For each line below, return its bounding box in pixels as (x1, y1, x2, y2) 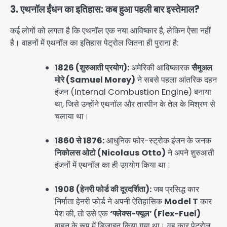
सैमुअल (192, 61, 212, 73)
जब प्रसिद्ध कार (152, 183, 199, 195)
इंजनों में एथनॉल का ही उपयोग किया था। (55, 159, 171, 171)
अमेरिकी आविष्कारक (129, 61, 192, 73)
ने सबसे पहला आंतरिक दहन (135, 73, 217, 86)
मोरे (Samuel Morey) (55, 73, 135, 86)
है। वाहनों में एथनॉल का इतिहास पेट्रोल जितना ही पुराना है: (10, 37, 178, 49)
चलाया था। (55, 110, 89, 122)
